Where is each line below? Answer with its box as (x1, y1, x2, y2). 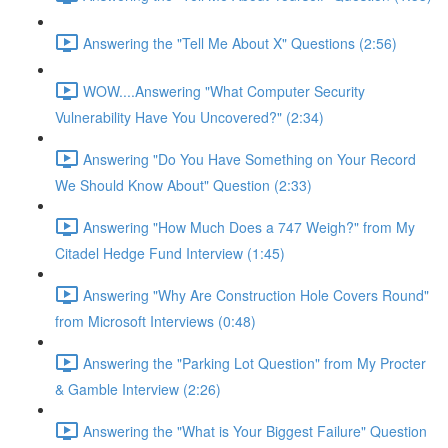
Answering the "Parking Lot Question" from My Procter (83, 352, 426, 373)
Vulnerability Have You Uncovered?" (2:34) (55, 107, 324, 127)
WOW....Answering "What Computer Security (83, 80, 365, 101)
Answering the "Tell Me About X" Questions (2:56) (83, 32, 397, 53)
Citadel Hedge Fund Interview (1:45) (55, 243, 285, 263)
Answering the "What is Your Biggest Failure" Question (83, 420, 427, 441)
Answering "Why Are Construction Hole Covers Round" (83, 284, 429, 305)
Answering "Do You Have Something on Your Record (83, 148, 416, 169)
